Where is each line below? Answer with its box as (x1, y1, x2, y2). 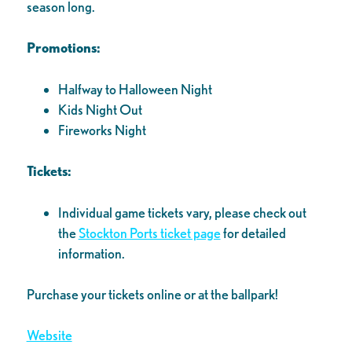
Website (26, 327, 72, 344)
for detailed (220, 224, 286, 241)
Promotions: (26, 39, 101, 57)
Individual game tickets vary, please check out (57, 203, 306, 221)
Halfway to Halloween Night (57, 80, 212, 97)
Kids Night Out (57, 101, 142, 118)
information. (57, 244, 125, 262)
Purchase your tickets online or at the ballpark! (26, 286, 278, 303)
